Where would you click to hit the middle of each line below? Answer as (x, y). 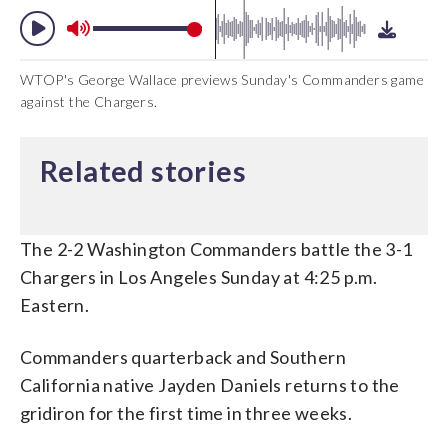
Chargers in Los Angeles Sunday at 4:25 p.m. (199, 276)
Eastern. (55, 304)
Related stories (143, 170)
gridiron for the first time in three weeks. (186, 412)
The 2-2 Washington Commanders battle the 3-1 (216, 248)
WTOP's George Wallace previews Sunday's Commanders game (222, 79)
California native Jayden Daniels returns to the (210, 384)
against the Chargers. (89, 101)
